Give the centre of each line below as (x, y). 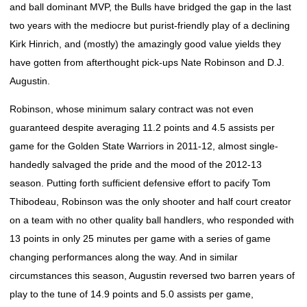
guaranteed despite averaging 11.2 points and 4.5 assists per (142, 127)
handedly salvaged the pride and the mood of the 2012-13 (136, 164)
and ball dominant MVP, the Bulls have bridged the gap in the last (150, 7)
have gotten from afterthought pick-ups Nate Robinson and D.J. (147, 62)
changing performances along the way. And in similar (124, 257)
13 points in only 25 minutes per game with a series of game (140, 238)
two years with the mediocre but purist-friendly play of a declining (150, 25)
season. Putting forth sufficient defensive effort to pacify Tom (140, 183)
